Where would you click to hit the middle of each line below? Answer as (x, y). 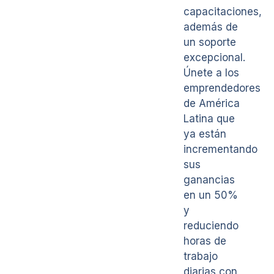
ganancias (209, 180)
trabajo (201, 257)
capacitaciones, (223, 12)
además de (211, 27)
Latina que (209, 119)
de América (212, 104)
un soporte (210, 43)
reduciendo (211, 226)
